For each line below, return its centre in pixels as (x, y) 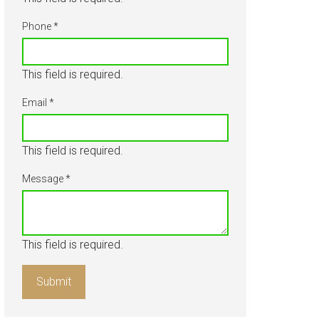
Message (44, 179)
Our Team (176, 60)
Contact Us (179, 150)
